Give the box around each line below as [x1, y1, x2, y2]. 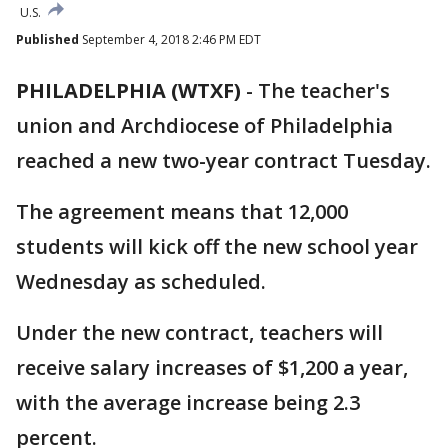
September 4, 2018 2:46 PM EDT [79, 31, 261, 48]
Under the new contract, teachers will [16, 319, 383, 346]
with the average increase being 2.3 [16, 389, 360, 416]
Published [16, 31, 79, 48]
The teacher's [258, 77, 390, 104]
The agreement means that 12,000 [16, 198, 348, 225]
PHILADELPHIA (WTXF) [16, 77, 241, 104]
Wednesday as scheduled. [16, 268, 266, 295]
